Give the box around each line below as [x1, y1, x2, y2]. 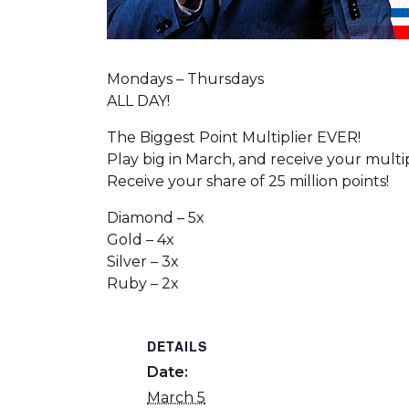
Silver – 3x [107, 253, 179, 270]
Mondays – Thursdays [107, 70, 264, 88]
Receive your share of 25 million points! [107, 173, 389, 190]
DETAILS [147, 337, 208, 355]
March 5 [147, 389, 206, 406]
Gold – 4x [107, 231, 174, 248]
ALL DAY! [107, 92, 170, 110]
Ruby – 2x [107, 275, 179, 292]
